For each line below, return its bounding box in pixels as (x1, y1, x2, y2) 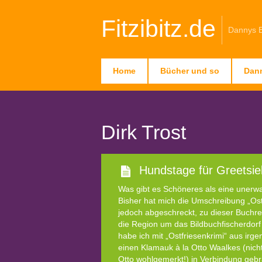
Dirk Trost (101, 121, 186, 143)
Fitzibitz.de (101, 15, 216, 42)
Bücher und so (160, 67, 219, 75)
